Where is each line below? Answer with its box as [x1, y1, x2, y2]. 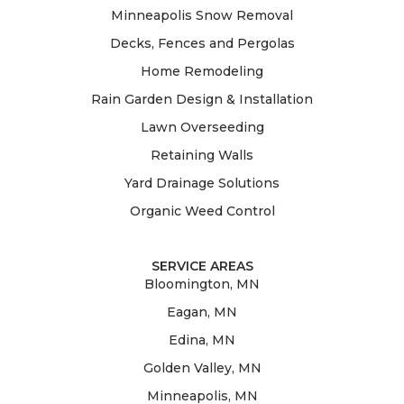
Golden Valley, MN [142, 360, 262, 377]
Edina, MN [169, 332, 235, 349]
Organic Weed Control [129, 203, 275, 220]
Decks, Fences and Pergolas [109, 35, 295, 52]
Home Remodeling [141, 63, 263, 80]
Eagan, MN [167, 304, 237, 321]
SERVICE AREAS [151, 258, 253, 275]
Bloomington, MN [144, 276, 260, 293]
